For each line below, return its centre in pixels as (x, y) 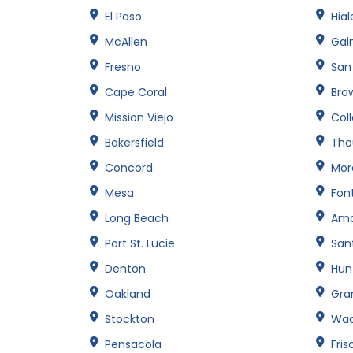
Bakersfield (134, 142)
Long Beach (137, 218)
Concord (129, 167)
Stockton (130, 319)
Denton (125, 268)
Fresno (123, 67)
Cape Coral (136, 92)
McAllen (126, 41)
